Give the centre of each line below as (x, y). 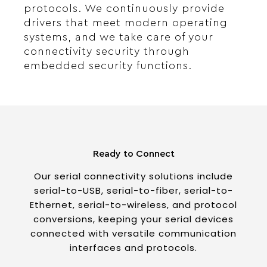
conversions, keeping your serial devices (133, 219)
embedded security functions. (108, 66)
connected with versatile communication (133, 233)
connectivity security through (107, 52)
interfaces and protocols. (133, 247)
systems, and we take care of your (119, 37)
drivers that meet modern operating (126, 23)
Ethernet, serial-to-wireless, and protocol (133, 204)
